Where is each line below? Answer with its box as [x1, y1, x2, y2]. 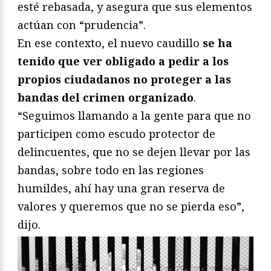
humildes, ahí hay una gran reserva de [18, 181, 225, 196]
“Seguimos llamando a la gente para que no [18, 108, 251, 123]
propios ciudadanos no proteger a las [18, 72, 231, 87]
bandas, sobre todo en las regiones [18, 163, 204, 178]
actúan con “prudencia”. [18, 18, 146, 33]
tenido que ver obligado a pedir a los [18, 54, 229, 69]
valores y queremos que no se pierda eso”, [18, 199, 244, 214]
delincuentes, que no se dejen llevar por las [18, 145, 250, 160]
